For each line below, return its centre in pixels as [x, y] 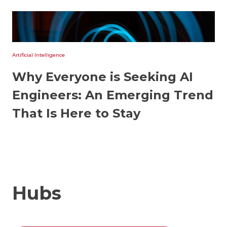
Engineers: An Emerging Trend [113, 95]
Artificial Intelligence [39, 55]
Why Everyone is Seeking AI [103, 77]
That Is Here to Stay [76, 113]
